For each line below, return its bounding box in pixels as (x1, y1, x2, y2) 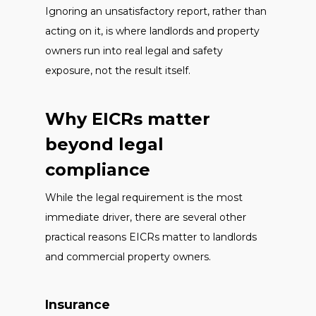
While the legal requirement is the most (45, 191, 243, 204)
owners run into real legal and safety (45, 44, 223, 57)
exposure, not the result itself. (45, 64, 190, 77)
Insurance (45, 297, 110, 312)
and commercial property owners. (45, 250, 211, 263)
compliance (45, 159, 150, 180)
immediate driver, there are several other (45, 211, 246, 224)
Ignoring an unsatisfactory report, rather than (45, 5, 267, 18)
